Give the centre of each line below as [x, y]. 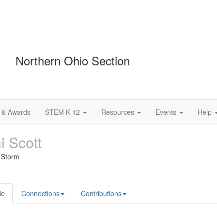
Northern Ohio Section [73, 60]
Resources [118, 112]
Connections [40, 193]
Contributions [101, 193]
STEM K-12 [62, 112]
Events [166, 112]
